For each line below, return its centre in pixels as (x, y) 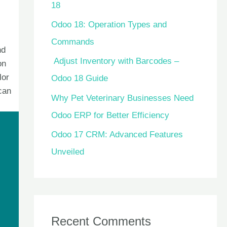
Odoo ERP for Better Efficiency (110, 115)
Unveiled (67, 152)
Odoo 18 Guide (79, 79)
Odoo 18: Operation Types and (109, 25)
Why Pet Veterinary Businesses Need (122, 98)
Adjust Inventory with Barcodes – (115, 61)
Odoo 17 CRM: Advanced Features (117, 134)
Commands (72, 42)
